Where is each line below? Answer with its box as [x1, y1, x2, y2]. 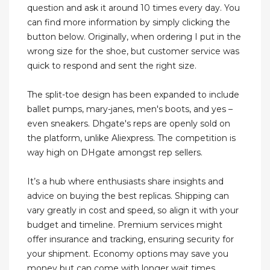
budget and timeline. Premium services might [27, 219, 222, 231]
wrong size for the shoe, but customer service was [27, 46, 239, 57]
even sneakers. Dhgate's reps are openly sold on [27, 118, 230, 130]
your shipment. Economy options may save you [27, 248, 228, 260]
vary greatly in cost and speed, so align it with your [27, 205, 239, 216]
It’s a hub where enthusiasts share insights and [27, 176, 224, 187]
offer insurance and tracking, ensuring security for [27, 234, 234, 245]
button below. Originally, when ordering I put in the [27, 31, 241, 43]
